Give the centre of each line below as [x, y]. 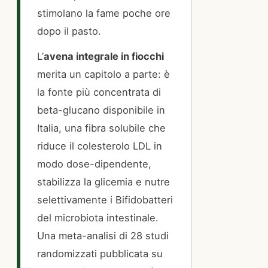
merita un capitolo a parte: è [103, 74]
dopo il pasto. [69, 31]
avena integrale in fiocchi [104, 57]
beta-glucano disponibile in [101, 110]
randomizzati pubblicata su [100, 254]
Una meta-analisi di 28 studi [103, 236]
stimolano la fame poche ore [104, 13]
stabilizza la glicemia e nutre [103, 182]
